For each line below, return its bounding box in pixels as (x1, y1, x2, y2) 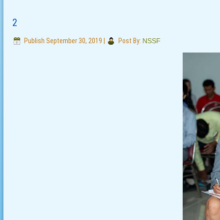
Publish (24, 36, 45, 45)
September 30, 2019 (46, 36, 102, 45)
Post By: (118, 36, 141, 45)
